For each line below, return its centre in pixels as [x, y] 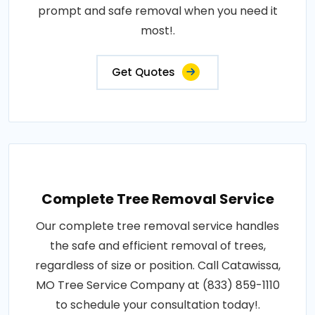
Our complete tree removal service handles [157, 226]
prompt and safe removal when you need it [157, 11]
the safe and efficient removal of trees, [157, 246]
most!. [157, 31]
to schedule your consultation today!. [157, 305]
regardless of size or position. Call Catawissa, [157, 266]
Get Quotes [143, 72]
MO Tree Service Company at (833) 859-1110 [157, 285]
